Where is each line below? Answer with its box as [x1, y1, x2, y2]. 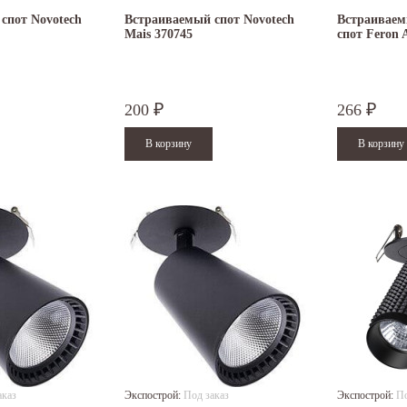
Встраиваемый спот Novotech [124, 13, 294, 27]
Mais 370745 [124, 27, 193, 42]
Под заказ [184, 389, 229, 402]
